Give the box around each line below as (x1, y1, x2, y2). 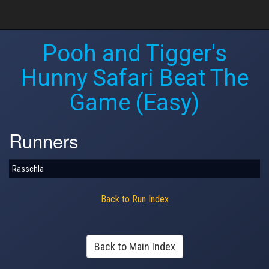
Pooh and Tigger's (42, 40, 227, 67)
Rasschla (12, 163, 44, 174)
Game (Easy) (70, 89, 199, 116)
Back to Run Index (100, 193, 169, 205)
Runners (9, 127, 79, 154)
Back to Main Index (94, 240, 175, 253)
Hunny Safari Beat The (20, 65, 249, 91)
